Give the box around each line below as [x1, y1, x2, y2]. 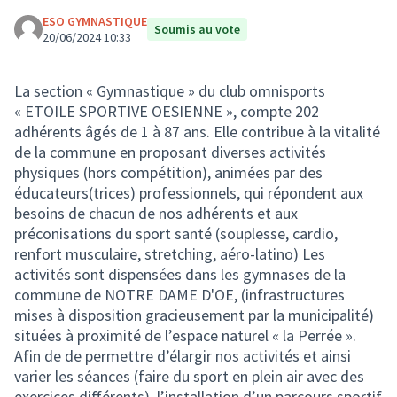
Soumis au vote [154, 21, 240, 37]
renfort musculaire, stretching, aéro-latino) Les [14, 244, 325, 264]
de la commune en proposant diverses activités [14, 142, 326, 162]
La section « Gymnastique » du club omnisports [14, 81, 325, 101]
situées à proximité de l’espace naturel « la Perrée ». [14, 325, 356, 346]
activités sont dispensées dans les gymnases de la [14, 264, 346, 284]
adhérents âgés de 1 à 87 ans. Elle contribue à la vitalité [14, 121, 380, 142]
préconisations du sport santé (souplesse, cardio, [14, 223, 338, 244]
